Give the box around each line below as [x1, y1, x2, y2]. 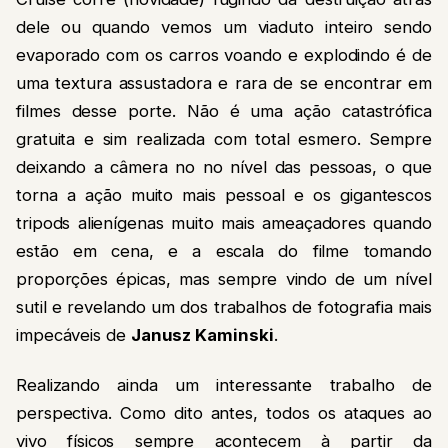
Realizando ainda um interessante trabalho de [16, 374, 432, 395]
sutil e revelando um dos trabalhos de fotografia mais [16, 296, 432, 317]
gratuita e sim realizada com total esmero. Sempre [16, 128, 432, 149]
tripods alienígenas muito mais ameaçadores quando [16, 212, 432, 233]
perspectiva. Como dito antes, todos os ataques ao [16, 402, 432, 423]
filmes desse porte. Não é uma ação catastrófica [16, 100, 432, 121]
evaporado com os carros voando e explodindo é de [16, 44, 432, 65]
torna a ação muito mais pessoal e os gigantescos [16, 184, 432, 205]
